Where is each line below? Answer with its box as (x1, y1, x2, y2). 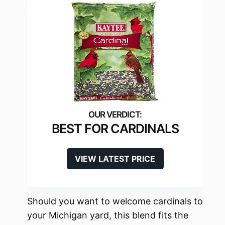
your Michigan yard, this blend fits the (27, 210, 188, 221)
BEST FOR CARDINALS (51, 121, 179, 137)
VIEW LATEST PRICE (75, 154, 155, 164)
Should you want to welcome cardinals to (27, 196, 203, 207)
